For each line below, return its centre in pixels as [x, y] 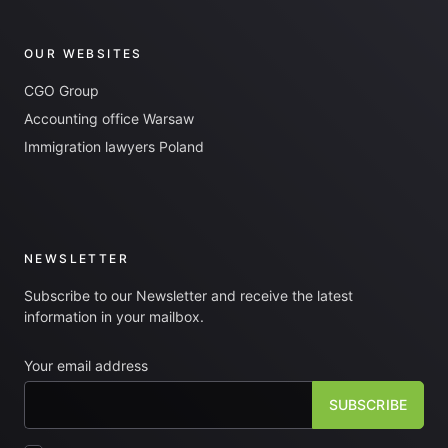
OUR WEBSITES [83, 53]
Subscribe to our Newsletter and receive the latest [188, 295]
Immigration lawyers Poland [114, 146]
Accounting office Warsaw [109, 118]
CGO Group [61, 90]
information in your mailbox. [114, 316]
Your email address [86, 365]
